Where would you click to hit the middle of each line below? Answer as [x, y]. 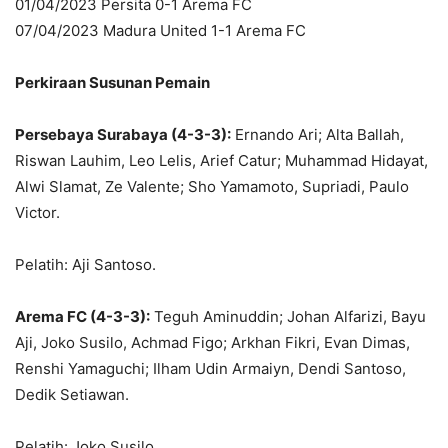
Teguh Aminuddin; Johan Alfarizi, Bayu [288, 316]
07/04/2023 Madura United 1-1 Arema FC [160, 30]
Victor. [37, 212]
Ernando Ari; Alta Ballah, [317, 134]
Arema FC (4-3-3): [82, 316]
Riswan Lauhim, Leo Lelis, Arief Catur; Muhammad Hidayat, [221, 160]
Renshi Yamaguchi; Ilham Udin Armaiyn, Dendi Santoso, [210, 368]
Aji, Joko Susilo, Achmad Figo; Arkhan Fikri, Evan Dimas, [212, 342]
